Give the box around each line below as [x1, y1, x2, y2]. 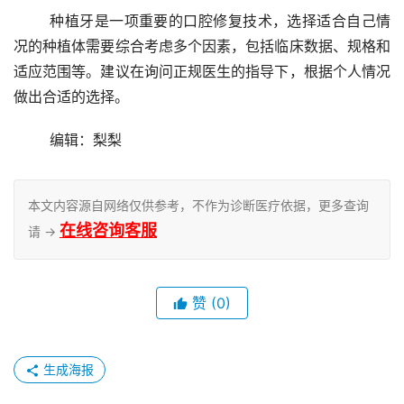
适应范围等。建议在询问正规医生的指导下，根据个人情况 [14, 62, 390, 81]
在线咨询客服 [60, 221, 157, 241]
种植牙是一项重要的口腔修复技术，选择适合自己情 [14, 12, 50, 31]
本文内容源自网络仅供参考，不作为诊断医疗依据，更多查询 [28, 197, 369, 214]
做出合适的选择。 [14, 87, 129, 106]
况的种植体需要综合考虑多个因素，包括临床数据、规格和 [14, 37, 390, 56]
